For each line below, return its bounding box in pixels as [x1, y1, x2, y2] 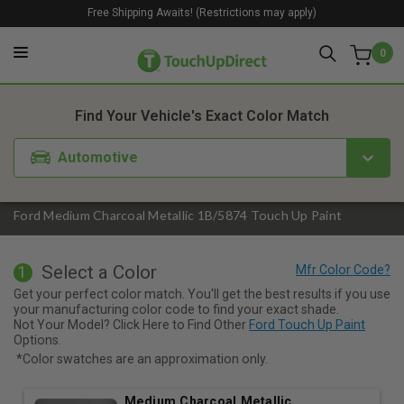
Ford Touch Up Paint [249, 317, 365, 332]
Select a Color [41, 262, 157, 284]
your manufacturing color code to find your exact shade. [14, 301, 339, 317]
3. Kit [270, 60, 304, 77]
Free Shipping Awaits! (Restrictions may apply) [87, 5, 317, 19]
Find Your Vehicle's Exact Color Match [75, 107, 329, 125]
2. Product [177, 60, 247, 77]
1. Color [100, 60, 154, 77]
